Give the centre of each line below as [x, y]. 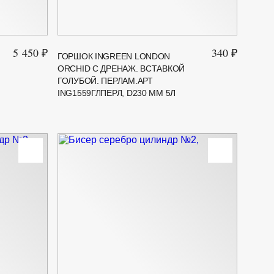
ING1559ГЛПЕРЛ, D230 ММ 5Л [117, 93]
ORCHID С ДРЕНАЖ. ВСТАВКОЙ [121, 68]
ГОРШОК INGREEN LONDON [114, 56]
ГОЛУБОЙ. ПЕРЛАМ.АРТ [105, 80]
